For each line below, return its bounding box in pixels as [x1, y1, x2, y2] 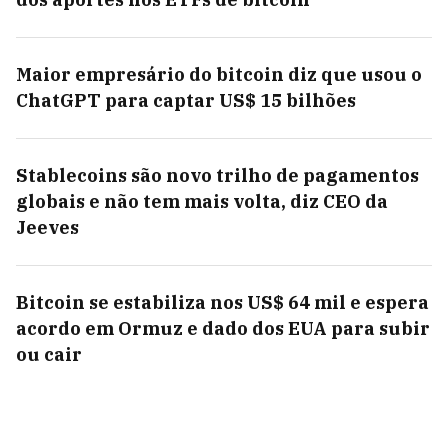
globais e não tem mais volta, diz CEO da [16, 190, 388, 213]
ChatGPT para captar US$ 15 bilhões [16, 89, 356, 112]
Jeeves [16, 216, 79, 239]
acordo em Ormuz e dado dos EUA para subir [16, 317, 430, 340]
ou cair [16, 343, 82, 366]
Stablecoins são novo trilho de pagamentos [16, 164, 419, 187]
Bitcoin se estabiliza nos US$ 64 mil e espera [16, 291, 429, 314]
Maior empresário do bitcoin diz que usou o [16, 63, 422, 86]
